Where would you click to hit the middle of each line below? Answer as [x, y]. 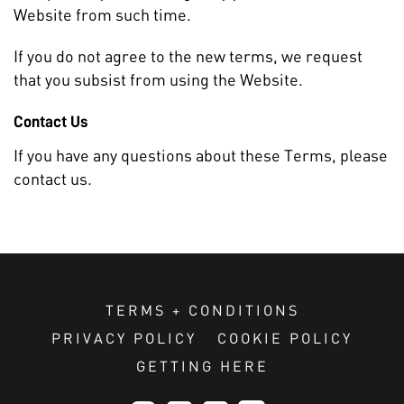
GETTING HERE [202, 366]
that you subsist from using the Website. [158, 79]
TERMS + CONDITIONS [202, 310]
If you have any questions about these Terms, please [201, 155]
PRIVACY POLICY [124, 338]
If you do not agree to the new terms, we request [188, 56]
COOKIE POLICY [285, 338]
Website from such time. [102, 14]
